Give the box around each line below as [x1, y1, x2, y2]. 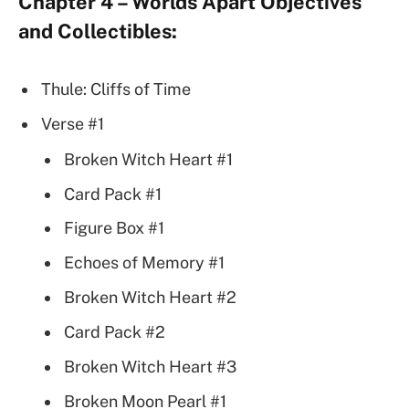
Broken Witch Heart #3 [64, 357, 236, 377]
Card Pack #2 [64, 322, 165, 342]
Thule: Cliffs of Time [41, 79, 191, 99]
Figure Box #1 [64, 218, 164, 238]
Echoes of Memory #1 [64, 253, 225, 273]
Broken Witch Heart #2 [64, 288, 236, 308]
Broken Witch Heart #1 [64, 149, 233, 169]
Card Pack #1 [64, 184, 162, 204]
